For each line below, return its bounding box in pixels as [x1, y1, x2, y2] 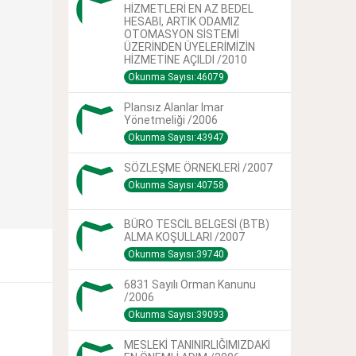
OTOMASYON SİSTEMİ [124, 27, 239, 41]
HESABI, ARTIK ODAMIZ [124, 14, 240, 28]
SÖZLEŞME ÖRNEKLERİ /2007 [124, 161, 273, 174]
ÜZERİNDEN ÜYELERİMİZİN [124, 40, 255, 53]
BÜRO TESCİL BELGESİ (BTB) [124, 217, 269, 230]
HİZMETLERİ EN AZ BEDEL [124, 2, 253, 15]
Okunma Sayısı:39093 [128, 308, 224, 320]
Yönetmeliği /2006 [124, 113, 218, 126]
